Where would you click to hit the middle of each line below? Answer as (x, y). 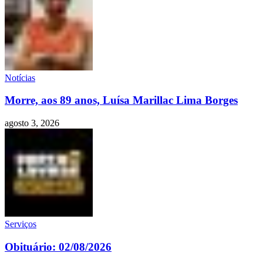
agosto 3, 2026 (32, 123)
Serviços (21, 224)
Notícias (20, 77)
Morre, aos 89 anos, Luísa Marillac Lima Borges (121, 100)
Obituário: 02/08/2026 (58, 247)
